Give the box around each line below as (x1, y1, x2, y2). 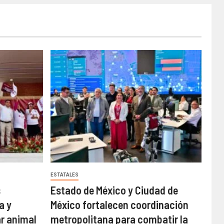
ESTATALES (50, 172, 78, 177)
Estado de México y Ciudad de (50, 183, 178, 196)
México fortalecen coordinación (50, 198, 188, 211)
